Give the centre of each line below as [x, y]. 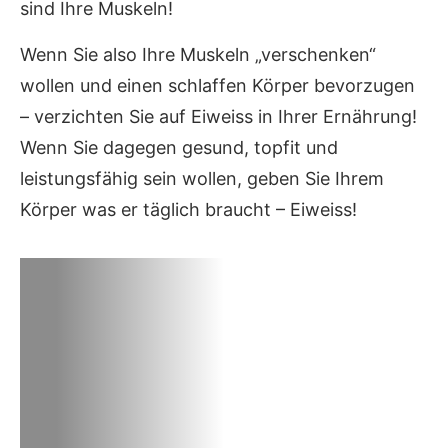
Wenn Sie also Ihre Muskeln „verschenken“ [198, 54]
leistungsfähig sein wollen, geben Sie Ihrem [202, 178]
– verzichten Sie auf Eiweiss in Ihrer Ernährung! [218, 116]
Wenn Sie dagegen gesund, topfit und [179, 147]
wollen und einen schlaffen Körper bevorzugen [217, 85]
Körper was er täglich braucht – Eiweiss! [188, 209]
